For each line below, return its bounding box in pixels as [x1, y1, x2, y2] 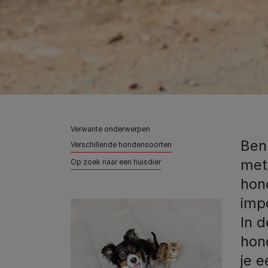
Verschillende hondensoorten [71, 139, 172, 149]
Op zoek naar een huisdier [71, 157, 161, 166]
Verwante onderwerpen [71, 124, 150, 133]
